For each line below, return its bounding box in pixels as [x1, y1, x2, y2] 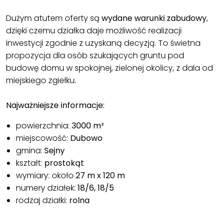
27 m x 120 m [76, 169, 125, 181]
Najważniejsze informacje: [6, 99, 105, 111]
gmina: [16, 144, 44, 156]
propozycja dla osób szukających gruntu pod [6, 49, 184, 61]
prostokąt [44, 157, 84, 169]
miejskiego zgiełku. [6, 74, 76, 86]
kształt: [16, 157, 44, 169]
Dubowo [70, 132, 103, 144]
